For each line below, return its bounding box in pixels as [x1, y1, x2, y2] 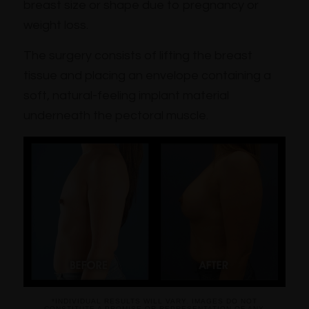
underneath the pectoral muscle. [23, 109, 208, 123]
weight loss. [23, 19, 88, 32]
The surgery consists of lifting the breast [23, 49, 252, 63]
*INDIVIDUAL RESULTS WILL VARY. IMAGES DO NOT [51, 297, 257, 306]
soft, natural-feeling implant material [23, 89, 229, 103]
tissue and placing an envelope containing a [23, 69, 271, 83]
